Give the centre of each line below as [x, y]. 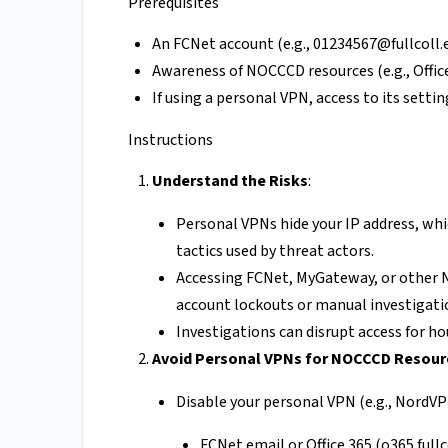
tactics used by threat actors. [275, 251]
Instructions [170, 140]
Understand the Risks [230, 181]
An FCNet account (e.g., [232, 44]
